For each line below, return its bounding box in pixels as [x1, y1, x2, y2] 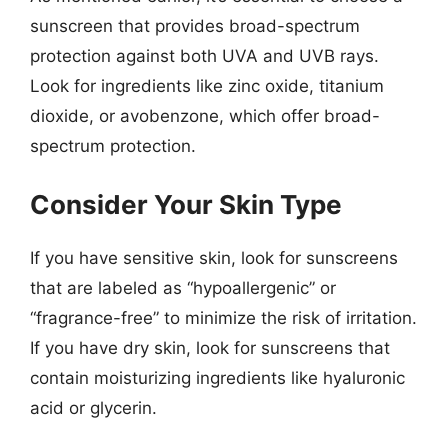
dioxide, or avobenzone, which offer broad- [30, 106, 380, 126]
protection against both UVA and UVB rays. [30, 46, 379, 66]
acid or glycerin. [30, 397, 157, 418]
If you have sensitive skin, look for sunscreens [30, 247, 398, 268]
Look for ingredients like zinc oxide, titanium [30, 76, 384, 96]
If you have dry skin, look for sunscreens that [30, 337, 390, 358]
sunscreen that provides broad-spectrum [30, 16, 360, 36]
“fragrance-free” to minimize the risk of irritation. [30, 307, 417, 328]
